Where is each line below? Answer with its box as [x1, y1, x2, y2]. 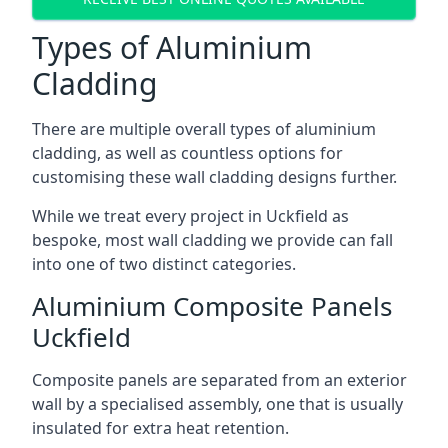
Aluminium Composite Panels [32, 287, 392, 324]
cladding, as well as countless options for [32, 141, 343, 164]
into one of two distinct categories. [32, 252, 296, 275]
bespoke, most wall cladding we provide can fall [32, 228, 393, 251]
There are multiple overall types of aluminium [32, 117, 376, 140]
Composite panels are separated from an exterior [32, 368, 407, 391]
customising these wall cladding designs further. [32, 165, 397, 188]
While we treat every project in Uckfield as [32, 204, 349, 227]
